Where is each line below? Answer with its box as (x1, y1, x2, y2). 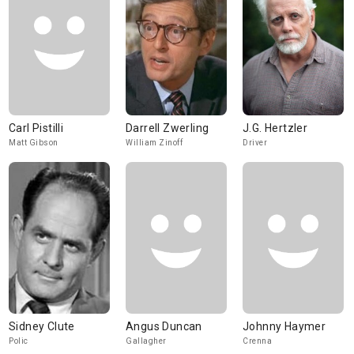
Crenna (243, 337, 272, 345)
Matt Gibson (9, 138, 58, 147)
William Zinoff (126, 138, 183, 147)
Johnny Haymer (243, 320, 326, 333)
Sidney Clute (9, 320, 75, 333)
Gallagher (126, 337, 167, 345)
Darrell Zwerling (126, 122, 209, 134)
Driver (243, 138, 267, 147)
